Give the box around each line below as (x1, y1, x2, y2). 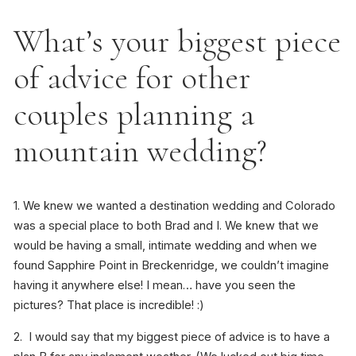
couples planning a (13, 95, 254, 135)
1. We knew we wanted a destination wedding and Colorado (13, 199, 335, 214)
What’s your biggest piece (13, 21, 341, 62)
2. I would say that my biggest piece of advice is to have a (13, 329, 330, 344)
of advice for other (13, 58, 250, 99)
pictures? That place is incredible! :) (13, 298, 204, 313)
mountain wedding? (13, 131, 267, 172)
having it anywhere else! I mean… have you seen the (13, 278, 296, 293)
